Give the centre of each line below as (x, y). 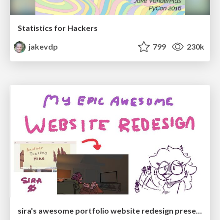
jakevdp (43, 47)
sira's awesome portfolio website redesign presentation (199, 211)
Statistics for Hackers (58, 28)
